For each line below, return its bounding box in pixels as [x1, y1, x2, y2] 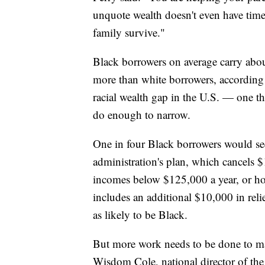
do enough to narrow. [93, 107, 190, 122]
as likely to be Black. [93, 207, 188, 222]
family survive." [93, 25, 165, 40]
